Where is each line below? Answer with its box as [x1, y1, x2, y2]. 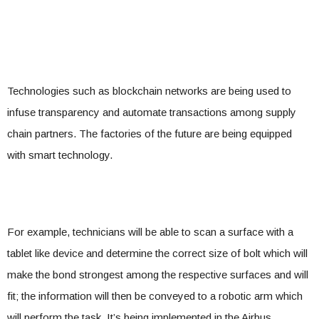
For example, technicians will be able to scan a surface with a [7, 226, 293, 239]
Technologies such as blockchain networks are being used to [7, 85, 291, 98]
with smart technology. [7, 149, 113, 162]
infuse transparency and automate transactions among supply [7, 106, 296, 119]
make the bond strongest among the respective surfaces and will [7, 268, 308, 281]
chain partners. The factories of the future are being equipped [7, 127, 292, 140]
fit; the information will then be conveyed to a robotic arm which [7, 290, 303, 303]
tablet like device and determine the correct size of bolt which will [7, 247, 308, 260]
